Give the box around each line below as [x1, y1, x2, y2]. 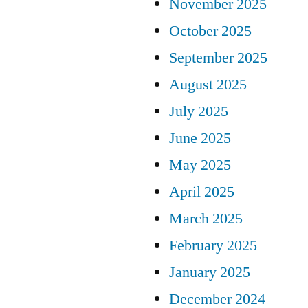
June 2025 [169, 128, 231, 148]
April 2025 [169, 181, 234, 201]
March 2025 [169, 208, 243, 228]
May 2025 [169, 155, 231, 175]
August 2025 [169, 74, 247, 94]
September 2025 [169, 47, 267, 67]
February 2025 [169, 235, 257, 255]
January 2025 [169, 262, 250, 282]
